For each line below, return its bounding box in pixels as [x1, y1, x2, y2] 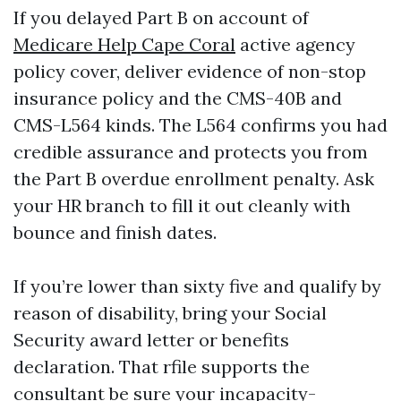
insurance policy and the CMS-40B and [13, 87, 342, 109]
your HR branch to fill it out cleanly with [13, 194, 351, 217]
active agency [235, 33, 355, 55]
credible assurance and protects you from [13, 141, 368, 163]
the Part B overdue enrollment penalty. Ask [13, 167, 374, 190]
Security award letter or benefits [13, 328, 289, 351]
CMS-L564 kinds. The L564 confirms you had [13, 114, 388, 136]
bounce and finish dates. [13, 221, 217, 243]
